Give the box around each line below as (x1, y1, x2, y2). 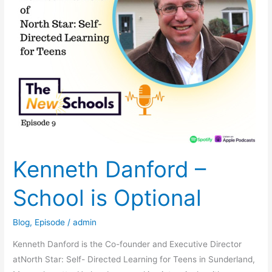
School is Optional (13, 185, 202, 212)
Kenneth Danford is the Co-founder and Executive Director (13, 239, 242, 249)
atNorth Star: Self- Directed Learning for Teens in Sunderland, (13, 254, 256, 264)
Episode (35, 217, 66, 228)
